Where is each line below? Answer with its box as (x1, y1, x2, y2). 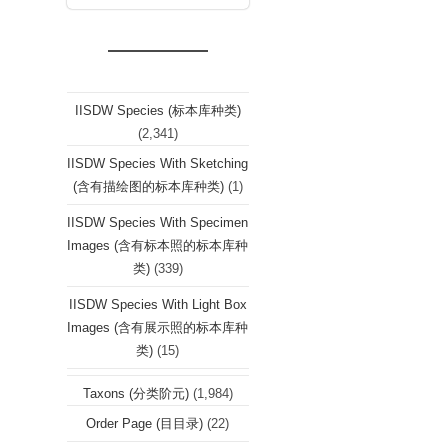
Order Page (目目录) (86, 416, 204, 431)
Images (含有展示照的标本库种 (67, 320, 249, 335)
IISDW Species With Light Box (68, 297, 247, 312)
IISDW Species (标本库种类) (74, 103, 241, 118)
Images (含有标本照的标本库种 (67, 238, 249, 253)
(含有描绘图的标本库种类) (72, 179, 224, 194)
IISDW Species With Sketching (67, 156, 249, 171)
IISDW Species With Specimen (67, 215, 249, 230)
